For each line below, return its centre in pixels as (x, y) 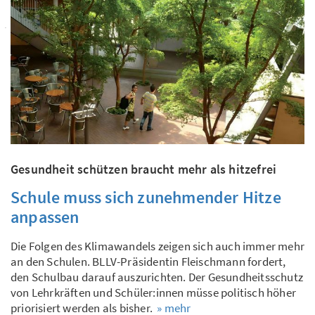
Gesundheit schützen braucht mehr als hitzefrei (144, 169)
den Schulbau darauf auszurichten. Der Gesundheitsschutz (157, 277)
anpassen (45, 217)
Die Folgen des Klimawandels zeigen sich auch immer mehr (158, 246)
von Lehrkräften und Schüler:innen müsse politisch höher (154, 292)
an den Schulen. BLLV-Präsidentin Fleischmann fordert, (148, 261)
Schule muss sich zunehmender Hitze (146, 197)
